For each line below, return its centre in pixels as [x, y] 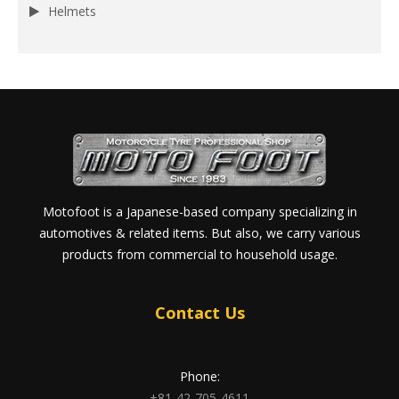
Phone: [199, 376]
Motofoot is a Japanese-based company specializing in [199, 211]
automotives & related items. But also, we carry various [199, 232]
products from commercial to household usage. [199, 254]
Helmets [72, 11]
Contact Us [199, 312]
